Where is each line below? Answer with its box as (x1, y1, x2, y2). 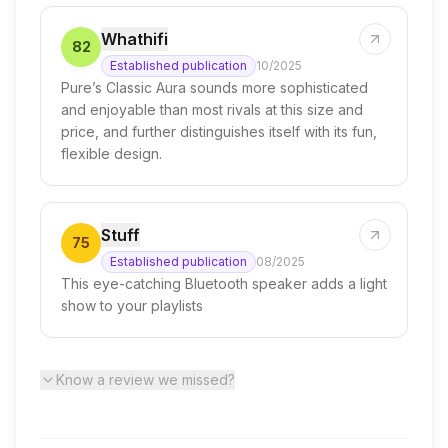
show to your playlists (61, 297, 203, 314)
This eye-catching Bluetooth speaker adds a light (61, 275, 387, 292)
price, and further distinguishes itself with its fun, (61, 123, 377, 140)
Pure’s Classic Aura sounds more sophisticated (61, 79, 368, 96)
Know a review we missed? (56, 371, 235, 388)
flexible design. (61, 145, 162, 162)
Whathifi (101, 29, 168, 49)
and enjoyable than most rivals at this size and (61, 101, 363, 118)
